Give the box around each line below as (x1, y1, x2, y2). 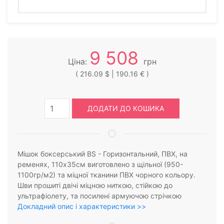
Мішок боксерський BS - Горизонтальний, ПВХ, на (17, 149, 187, 158)
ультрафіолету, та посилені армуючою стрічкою (17, 191, 181, 200)
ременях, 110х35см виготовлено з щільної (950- (17, 160, 183, 168)
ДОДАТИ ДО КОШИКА (87, 104, 164, 112)
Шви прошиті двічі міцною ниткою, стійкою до (17, 181, 172, 189)
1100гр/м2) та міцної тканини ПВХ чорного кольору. (17, 170, 195, 179)
